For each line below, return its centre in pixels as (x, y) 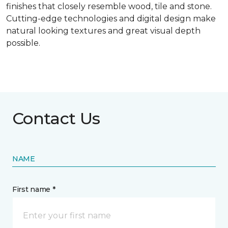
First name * (34, 190)
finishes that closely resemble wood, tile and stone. (109, 7)
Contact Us (56, 119)
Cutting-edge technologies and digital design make (111, 19)
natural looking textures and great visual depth (103, 31)
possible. (23, 43)
